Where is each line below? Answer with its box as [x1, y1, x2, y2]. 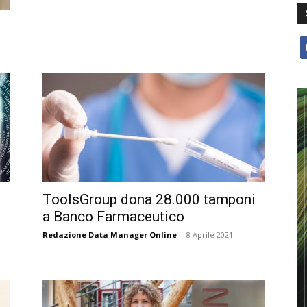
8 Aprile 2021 [186, 230, 233, 240]
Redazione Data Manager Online [42, 230, 177, 240]
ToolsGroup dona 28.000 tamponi [42, 191, 256, 208]
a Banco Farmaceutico [42, 208, 184, 225]
